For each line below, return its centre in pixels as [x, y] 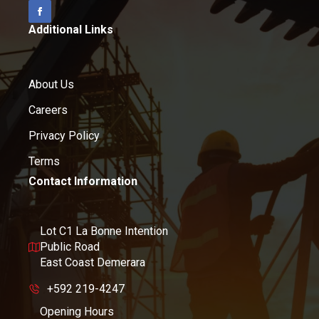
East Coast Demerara [93, 262]
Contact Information [83, 181]
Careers [48, 110]
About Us [51, 84]
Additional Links [71, 29]
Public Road [70, 246]
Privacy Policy [64, 135]
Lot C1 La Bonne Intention [104, 231]
